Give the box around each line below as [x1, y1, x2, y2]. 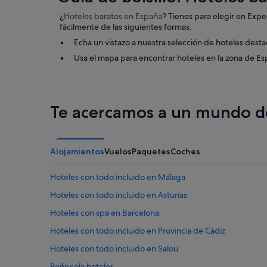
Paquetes [132, 146, 170, 157]
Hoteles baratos [64, 11, 124, 22]
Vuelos [104, 146, 132, 157]
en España [124, 11, 162, 22]
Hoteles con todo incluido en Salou [50, 243, 178, 254]
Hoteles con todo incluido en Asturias [50, 190, 187, 201]
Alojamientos [50, 146, 104, 157]
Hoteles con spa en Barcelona [50, 207, 159, 219]
